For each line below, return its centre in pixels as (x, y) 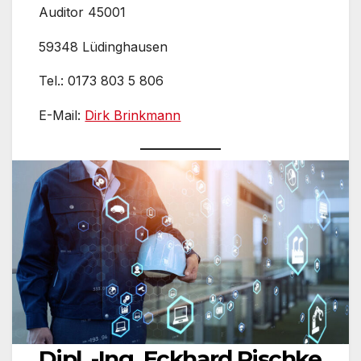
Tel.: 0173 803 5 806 (102, 81)
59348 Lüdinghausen (104, 46)
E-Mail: (62, 116)
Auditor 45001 (83, 12)
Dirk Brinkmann (133, 116)
